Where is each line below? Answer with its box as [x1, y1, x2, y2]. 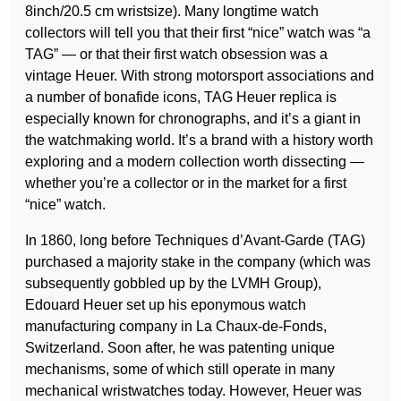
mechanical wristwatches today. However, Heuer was [25, 383, 362, 398]
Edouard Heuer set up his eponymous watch [25, 297, 306, 312]
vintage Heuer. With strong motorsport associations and [25, 68, 374, 83]
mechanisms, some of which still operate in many [25, 362, 335, 377]
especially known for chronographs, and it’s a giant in [25, 111, 361, 126]
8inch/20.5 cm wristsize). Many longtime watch [25, 4, 319, 19]
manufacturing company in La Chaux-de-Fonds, [25, 319, 327, 334]
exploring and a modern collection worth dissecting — [25, 154, 364, 169]
